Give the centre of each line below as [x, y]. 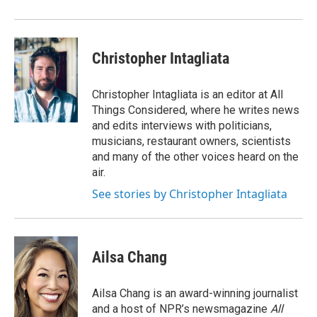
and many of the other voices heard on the [195, 157]
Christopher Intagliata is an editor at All [188, 94]
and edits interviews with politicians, [182, 126]
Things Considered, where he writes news [196, 110]
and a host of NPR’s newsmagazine [181, 309]
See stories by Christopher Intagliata [190, 194]
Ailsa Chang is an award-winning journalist [195, 293]
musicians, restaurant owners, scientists [191, 141]
